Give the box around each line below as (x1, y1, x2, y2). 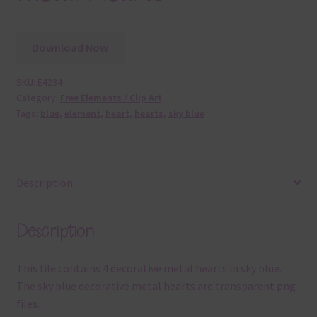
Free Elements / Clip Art (59, 91, 162, 105)
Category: (16, 91, 60, 105)
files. (16, 296, 40, 311)
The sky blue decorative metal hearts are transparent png (16, 279, 296, 294)
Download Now (32, 40, 109, 55)
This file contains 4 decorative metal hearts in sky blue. (16, 261, 282, 276)
